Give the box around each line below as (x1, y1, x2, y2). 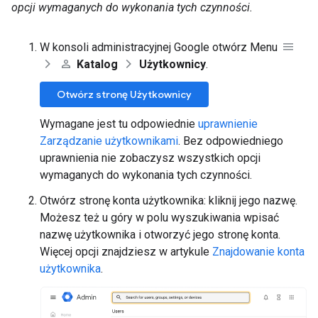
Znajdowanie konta (212, 245, 305, 259)
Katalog (77, 57, 121, 72)
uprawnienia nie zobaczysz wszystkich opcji (40, 151, 261, 165)
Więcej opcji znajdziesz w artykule (40, 245, 212, 259)
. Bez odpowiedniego (178, 134, 283, 148)
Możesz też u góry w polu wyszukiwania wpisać (40, 211, 279, 225)
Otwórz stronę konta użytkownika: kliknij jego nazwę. (40, 194, 297, 208)
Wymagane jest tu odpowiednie (40, 117, 198, 131)
